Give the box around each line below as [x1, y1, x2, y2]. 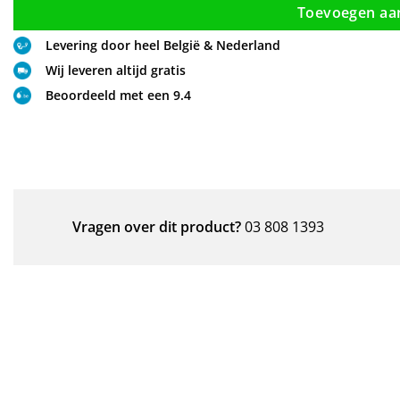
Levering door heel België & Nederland [46, 37, 280, 54]
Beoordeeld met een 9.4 [46, 87, 191, 104]
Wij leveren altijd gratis [46, 62, 186, 79]
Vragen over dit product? [72, 217, 241, 237]
